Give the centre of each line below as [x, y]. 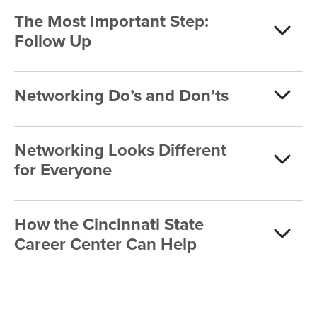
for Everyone [63, 170]
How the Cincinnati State [109, 225]
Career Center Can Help [105, 244]
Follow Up [53, 41]
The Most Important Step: [111, 22]
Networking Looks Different [120, 150]
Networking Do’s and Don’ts [121, 96]
